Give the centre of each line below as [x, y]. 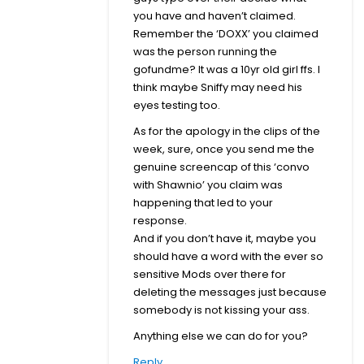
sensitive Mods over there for [210, 274]
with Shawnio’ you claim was [208, 184]
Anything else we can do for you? [221, 336]
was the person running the [205, 51]
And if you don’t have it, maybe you [225, 238]
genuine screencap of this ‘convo [221, 167]
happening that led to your [203, 202]
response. [160, 220]
